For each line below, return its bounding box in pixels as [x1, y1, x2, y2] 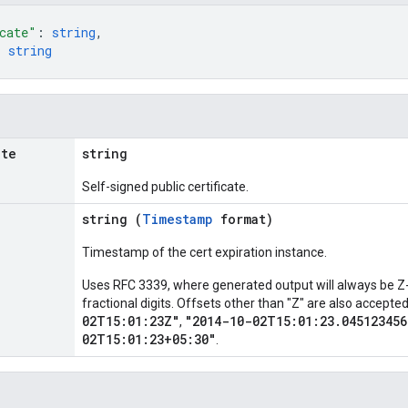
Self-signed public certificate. [82, 179, 249, 194]
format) [213, 210, 273, 228]
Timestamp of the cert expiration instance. [82, 245, 327, 260]
